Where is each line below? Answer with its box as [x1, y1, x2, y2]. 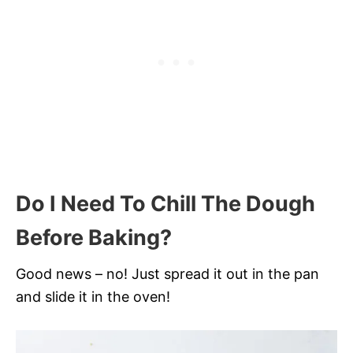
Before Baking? [16, 225, 172, 251]
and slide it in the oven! [16, 288, 170, 306]
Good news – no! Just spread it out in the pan [16, 266, 319, 283]
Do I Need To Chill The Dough [16, 191, 315, 217]
